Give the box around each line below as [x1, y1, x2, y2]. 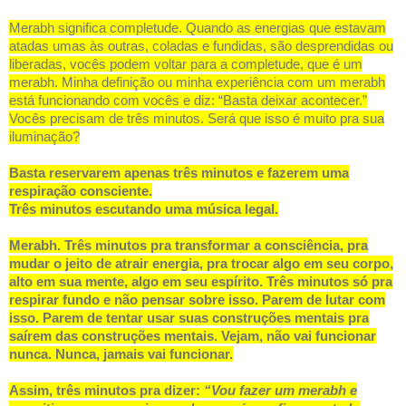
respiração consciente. [9, 183, 152, 199]
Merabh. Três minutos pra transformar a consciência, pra [9, 237, 368, 254]
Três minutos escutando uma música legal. [9, 201, 278, 217]
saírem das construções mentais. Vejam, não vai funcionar [9, 328, 376, 344]
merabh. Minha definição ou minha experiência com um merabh [9, 74, 385, 91]
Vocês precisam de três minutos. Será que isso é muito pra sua [9, 111, 384, 127]
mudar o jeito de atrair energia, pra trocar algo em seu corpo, [9, 256, 393, 272]
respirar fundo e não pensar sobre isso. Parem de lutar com [9, 292, 385, 308]
